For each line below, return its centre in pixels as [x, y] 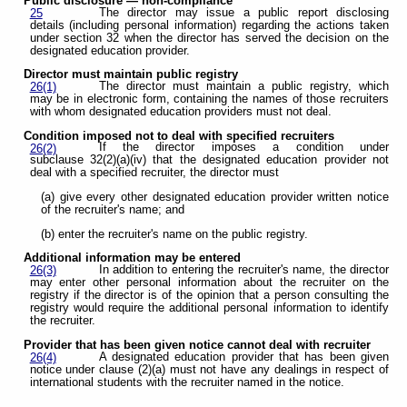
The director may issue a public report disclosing [243, 12]
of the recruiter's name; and [113, 210]
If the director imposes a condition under [243, 148]
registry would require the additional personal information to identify [209, 308]
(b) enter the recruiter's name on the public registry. [175, 234]
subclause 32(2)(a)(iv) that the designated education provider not [209, 160]
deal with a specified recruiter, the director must [154, 173]
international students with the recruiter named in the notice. [187, 382]
